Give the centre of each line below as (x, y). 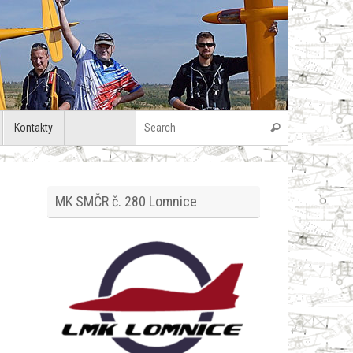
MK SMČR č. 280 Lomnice (126, 202)
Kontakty (34, 128)
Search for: (312, 119)
